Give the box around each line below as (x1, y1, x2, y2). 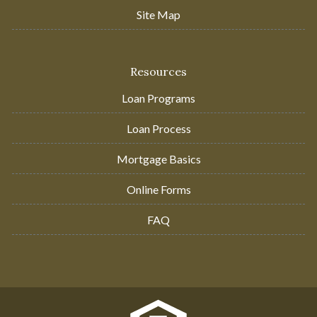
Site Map (137, 7, 180, 21)
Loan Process (126, 121, 191, 135)
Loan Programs (122, 91, 195, 105)
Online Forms (126, 182, 191, 196)
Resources (130, 64, 187, 79)
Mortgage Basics (116, 151, 201, 166)
